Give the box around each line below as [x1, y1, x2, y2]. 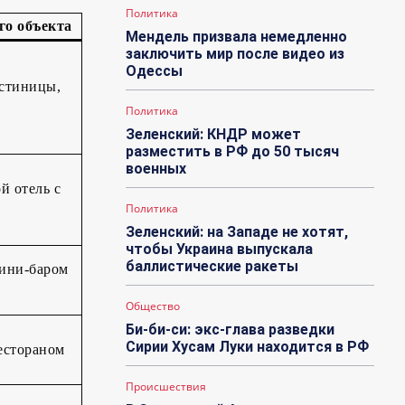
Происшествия [126, 379, 207, 395]
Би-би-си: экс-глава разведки [126, 321, 335, 339]
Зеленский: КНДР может [126, 126, 302, 144]
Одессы [126, 62, 184, 80]
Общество [126, 298, 181, 315]
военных [126, 160, 187, 178]
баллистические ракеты [126, 258, 299, 276]
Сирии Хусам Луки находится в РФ [126, 338, 370, 356]
